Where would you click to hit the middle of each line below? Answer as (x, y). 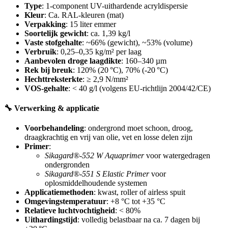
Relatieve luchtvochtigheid (70, 211)
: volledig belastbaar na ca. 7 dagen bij (139, 220)
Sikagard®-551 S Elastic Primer (97, 174)
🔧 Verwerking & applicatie (52, 108)
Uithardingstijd (51, 220)
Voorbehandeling (54, 128)
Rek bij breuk (49, 70)
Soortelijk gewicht (55, 33)
